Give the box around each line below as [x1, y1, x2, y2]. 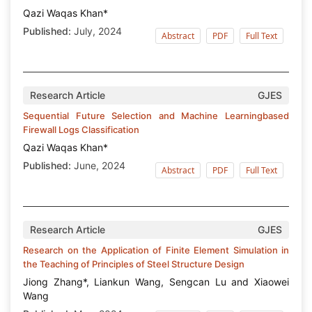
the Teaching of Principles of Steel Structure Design [23, 258, 244, 270]
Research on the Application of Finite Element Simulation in [23, 244, 289, 256]
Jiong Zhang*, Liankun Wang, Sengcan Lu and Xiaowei [23, 275, 289, 288]
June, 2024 [71, 159, 125, 171]
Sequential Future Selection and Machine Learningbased [23, 109, 289, 121]
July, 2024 [71, 24, 122, 37]
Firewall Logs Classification [23, 123, 139, 135]
